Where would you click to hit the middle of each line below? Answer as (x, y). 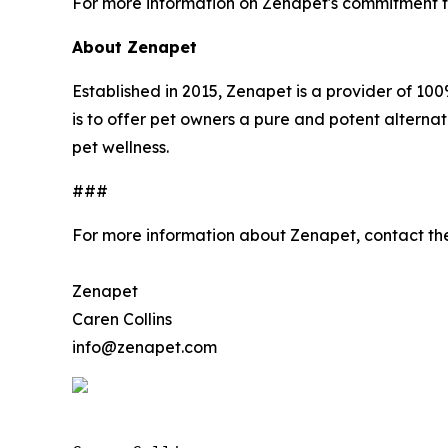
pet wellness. (120, 146)
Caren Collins (122, 318)
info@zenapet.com (144, 346)
